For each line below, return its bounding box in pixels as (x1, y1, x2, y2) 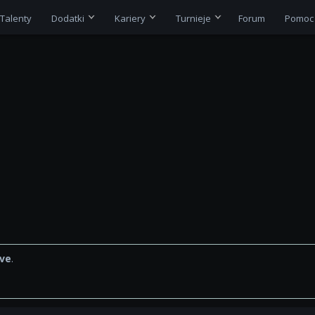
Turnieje (175, 11, 211, 25)
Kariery (114, 11, 146, 25)
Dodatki (51, 11, 84, 25)
